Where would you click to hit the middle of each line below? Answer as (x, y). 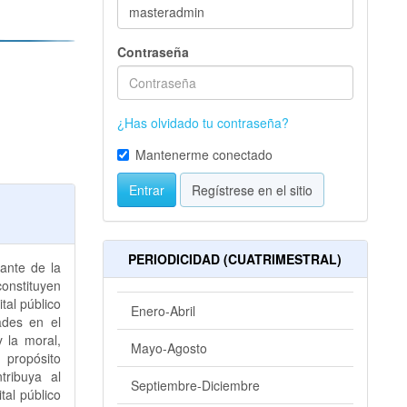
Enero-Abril (163, 311)
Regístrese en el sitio (252, 190)
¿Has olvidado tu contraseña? (203, 123)
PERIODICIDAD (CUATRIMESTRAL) (235, 259)
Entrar (146, 190)
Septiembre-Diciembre (195, 386)
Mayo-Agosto (169, 348)
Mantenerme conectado (203, 155)
